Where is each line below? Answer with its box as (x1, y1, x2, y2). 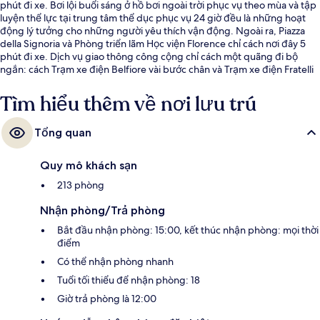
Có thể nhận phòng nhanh (57, 255, 174, 269)
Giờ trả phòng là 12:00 (57, 292, 156, 306)
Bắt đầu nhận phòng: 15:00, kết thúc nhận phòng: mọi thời (57, 224, 319, 237)
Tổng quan (34, 126, 91, 140)
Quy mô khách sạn (40, 159, 137, 173)
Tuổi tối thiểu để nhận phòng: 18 (57, 274, 200, 287)
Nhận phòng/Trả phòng (40, 204, 165, 218)
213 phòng (57, 179, 104, 192)
